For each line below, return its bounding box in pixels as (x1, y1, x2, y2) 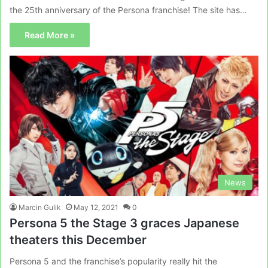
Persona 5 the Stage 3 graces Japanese (10, 215, 239, 230)
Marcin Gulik (19, 202, 61, 212)
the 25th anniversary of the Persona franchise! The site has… (10, 5, 247, 16)
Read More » (25, 30, 75, 41)
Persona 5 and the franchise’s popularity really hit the (10, 255, 217, 266)
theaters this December (10, 232, 147, 247)
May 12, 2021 (74, 202, 118, 212)
